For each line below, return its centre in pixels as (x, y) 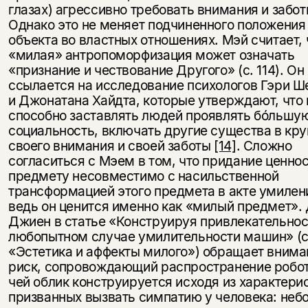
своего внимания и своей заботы (111, 146)
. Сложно (264, 146)
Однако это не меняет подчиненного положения (157, 25)
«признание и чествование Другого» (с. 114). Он (156, 70)
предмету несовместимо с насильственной (143, 176)
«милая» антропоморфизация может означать (151, 55)
